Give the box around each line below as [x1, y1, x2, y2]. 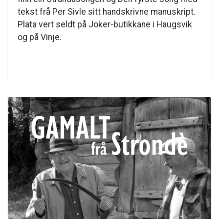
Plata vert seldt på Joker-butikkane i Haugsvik [18, 20, 192, 30]
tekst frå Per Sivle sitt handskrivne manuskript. [18, 7, 196, 17]
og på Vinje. [18, 32, 62, 43]
